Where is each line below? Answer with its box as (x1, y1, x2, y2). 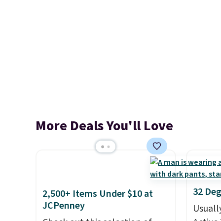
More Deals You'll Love (36, 116, 173, 136)
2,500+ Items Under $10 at (42, 187, 153, 201)
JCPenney (42, 199, 85, 213)
